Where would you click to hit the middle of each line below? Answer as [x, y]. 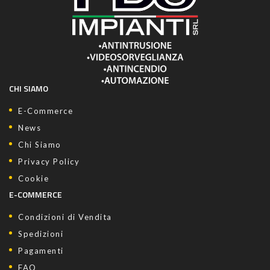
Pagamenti [41, 251]
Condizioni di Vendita [65, 217]
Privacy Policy [49, 162]
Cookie [33, 179]
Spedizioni [41, 234]
